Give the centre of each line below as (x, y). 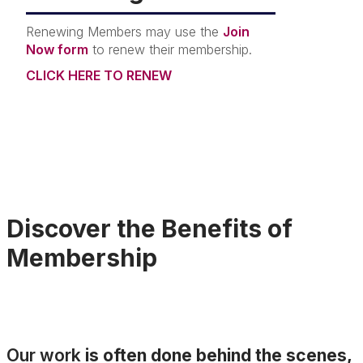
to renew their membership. (170, 49)
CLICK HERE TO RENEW (99, 75)
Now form (57, 49)
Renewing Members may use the (124, 32)
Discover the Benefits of (149, 228)
